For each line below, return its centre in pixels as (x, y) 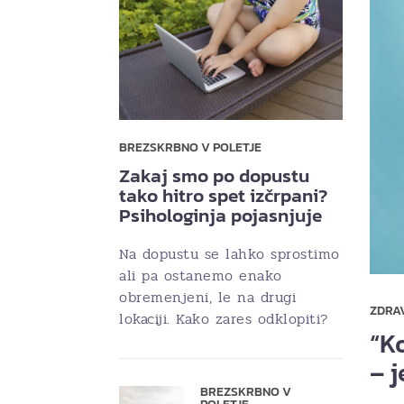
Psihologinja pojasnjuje (220, 216)
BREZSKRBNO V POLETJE (190, 148)
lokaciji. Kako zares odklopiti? (224, 319)
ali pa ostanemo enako (201, 276)
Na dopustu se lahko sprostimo (230, 254)
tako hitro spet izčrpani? (223, 196)
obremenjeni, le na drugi (207, 298)
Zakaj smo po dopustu (214, 176)
